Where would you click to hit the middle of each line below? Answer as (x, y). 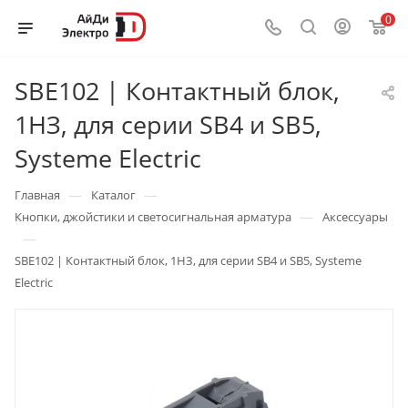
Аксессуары (355, 217)
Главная (37, 195)
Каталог (113, 195)
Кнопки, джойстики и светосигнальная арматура (153, 217)
